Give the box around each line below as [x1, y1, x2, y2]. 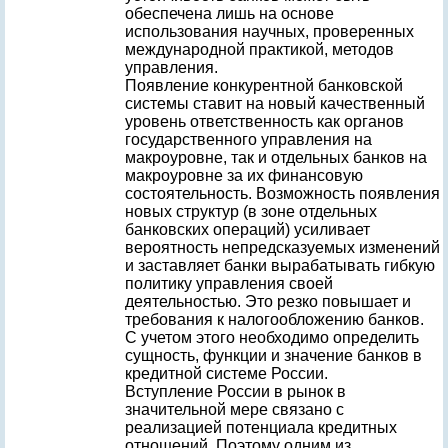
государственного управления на [125, 131, 372, 148]
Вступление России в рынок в [125, 383, 346, 400]
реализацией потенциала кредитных [125, 419, 397, 436]
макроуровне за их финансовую [125, 167, 363, 184]
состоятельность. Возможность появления [125, 185, 440, 202]
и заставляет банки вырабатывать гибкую [125, 257, 435, 274]
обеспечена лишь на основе [125, 5, 334, 22]
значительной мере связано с [125, 401, 344, 418]
